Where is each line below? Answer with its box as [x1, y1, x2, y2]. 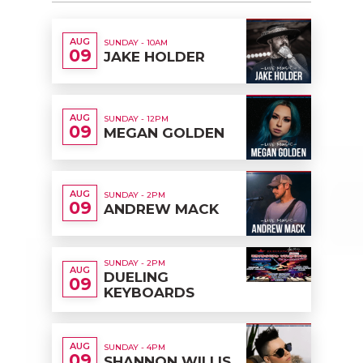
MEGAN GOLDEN [104, 124, 224, 141]
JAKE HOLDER [104, 48, 205, 65]
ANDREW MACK [104, 200, 219, 217]
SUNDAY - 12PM [104, 113, 169, 124]
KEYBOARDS [104, 284, 194, 301]
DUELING [104, 269, 169, 286]
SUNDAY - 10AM [104, 36, 168, 48]
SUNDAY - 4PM [104, 341, 165, 352]
